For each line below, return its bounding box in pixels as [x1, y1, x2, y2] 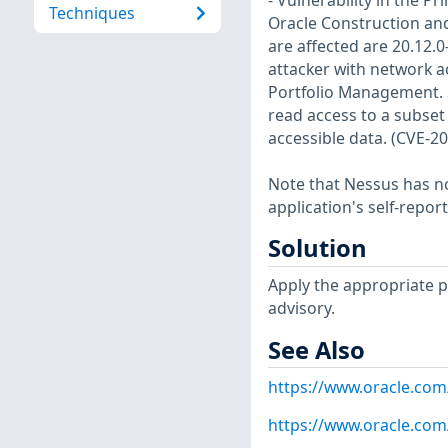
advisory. [267, 297, 335, 320]
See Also [267, 333, 365, 366]
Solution [267, 232, 367, 265]
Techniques [48, 2, 135, 25]
